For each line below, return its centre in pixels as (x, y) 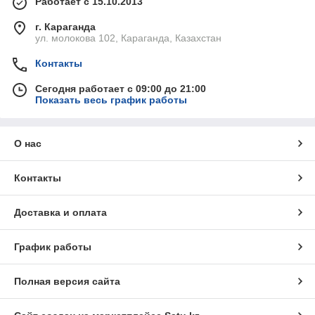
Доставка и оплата (60, 212)
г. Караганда (65, 26)
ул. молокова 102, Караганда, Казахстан (128, 38)
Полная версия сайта (67, 281)
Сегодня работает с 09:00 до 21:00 (121, 88)
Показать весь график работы (111, 99)
